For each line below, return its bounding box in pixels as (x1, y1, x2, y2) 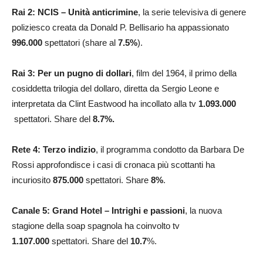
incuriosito (12, 175, 53, 186)
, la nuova (185, 205, 222, 216)
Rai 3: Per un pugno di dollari (12, 68, 131, 79)
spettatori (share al (42, 38, 118, 48)
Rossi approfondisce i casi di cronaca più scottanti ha (12, 160, 215, 170)
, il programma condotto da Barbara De (96, 144, 244, 155)
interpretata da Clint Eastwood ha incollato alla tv (12, 99, 198, 109)
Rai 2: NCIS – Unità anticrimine (12, 7, 138, 18)
